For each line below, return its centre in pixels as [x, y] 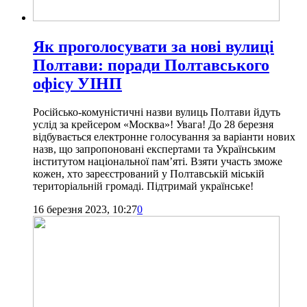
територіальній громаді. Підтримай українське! [143, 186]
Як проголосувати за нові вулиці [153, 46]
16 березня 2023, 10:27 [85, 210]
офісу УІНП [77, 83]
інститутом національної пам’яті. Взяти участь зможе [158, 162]
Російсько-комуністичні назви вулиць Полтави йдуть [157, 112]
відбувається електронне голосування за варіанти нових [164, 137]
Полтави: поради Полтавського [151, 65]
